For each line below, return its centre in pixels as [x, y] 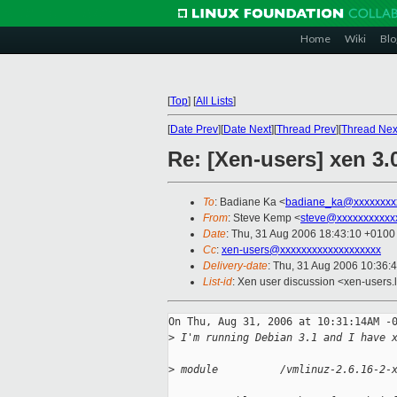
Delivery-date [235, 266]
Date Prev [194, 129]
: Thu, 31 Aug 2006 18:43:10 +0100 [311, 234]
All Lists [214, 101]
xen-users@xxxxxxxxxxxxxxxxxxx [301, 250]
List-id [218, 282]
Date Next [247, 129]
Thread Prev [306, 129]
